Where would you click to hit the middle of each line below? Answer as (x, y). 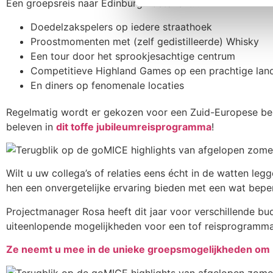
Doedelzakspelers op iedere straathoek (121, 27)
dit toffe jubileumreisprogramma (134, 126)
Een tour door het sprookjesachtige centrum (133, 56)
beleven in (31, 126)
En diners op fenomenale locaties (107, 85)
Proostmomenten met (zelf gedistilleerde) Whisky (145, 41)
